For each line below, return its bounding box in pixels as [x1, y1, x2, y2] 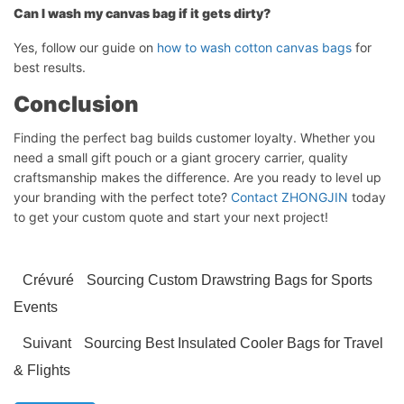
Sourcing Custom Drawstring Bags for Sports [87, 271, 372, 288]
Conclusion [14, 90, 139, 117]
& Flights [14, 362, 70, 378]
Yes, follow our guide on [14, 39, 157, 55]
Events [14, 298, 58, 315]
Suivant [23, 335, 75, 351]
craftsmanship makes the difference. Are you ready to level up [14, 169, 381, 185]
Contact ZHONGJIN [231, 188, 348, 205]
